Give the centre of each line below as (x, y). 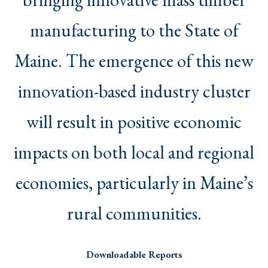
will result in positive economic (134, 122)
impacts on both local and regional (134, 153)
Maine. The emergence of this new (134, 61)
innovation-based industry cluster (134, 92)
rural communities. (134, 214)
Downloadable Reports (134, 255)
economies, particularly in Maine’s (134, 183)
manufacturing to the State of (134, 31)
